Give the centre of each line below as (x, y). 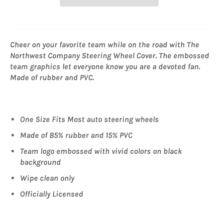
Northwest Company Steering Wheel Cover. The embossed (110, 55)
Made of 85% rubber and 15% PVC (76, 135)
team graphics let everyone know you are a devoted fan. (105, 66)
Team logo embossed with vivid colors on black (101, 151)
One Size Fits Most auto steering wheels (89, 119)
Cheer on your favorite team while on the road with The (105, 44)
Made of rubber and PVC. (52, 77)
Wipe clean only (47, 178)
